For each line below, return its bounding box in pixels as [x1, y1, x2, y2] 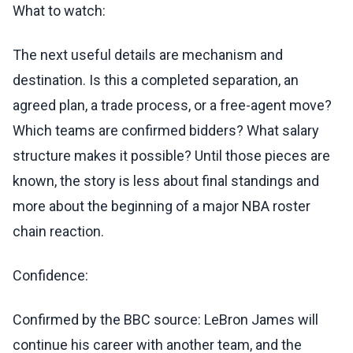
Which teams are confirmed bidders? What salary [13, 122, 319, 139]
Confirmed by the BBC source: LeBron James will [13, 311, 318, 329]
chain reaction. [13, 223, 104, 240]
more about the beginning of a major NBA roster [13, 198, 310, 215]
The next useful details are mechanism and [13, 46, 283, 64]
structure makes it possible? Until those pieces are [13, 147, 330, 165]
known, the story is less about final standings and [13, 173, 319, 190]
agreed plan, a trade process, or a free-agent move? [13, 97, 332, 114]
